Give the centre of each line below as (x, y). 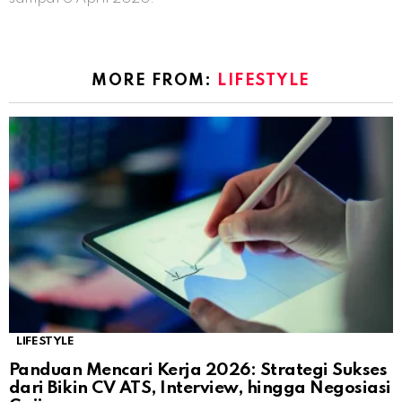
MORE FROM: (154, 80)
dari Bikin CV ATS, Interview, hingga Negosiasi (200, 389)
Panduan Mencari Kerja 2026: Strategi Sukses (198, 371)
